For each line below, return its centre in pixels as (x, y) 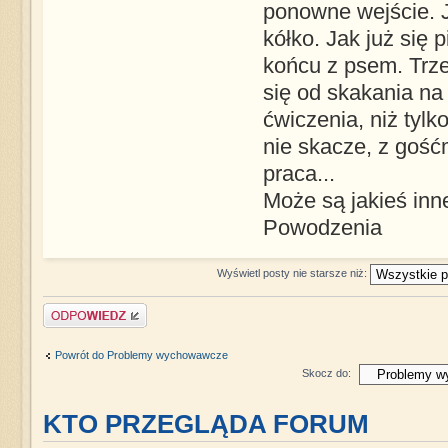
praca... (298, 174)
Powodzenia (322, 228)
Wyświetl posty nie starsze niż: (293, 272)
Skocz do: (326, 373)
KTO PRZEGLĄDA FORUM (205, 424)
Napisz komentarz (87, 309)
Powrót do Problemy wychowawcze (141, 354)
